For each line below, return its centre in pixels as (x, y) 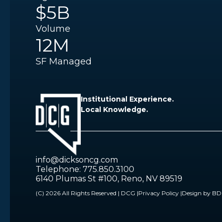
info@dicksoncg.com (77, 160)
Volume (53, 29)
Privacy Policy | (160, 193)
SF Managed (64, 62)
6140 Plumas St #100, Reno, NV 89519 (109, 179)
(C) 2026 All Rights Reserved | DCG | (87, 193)
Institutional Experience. (127, 99)
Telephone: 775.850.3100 (85, 169)
